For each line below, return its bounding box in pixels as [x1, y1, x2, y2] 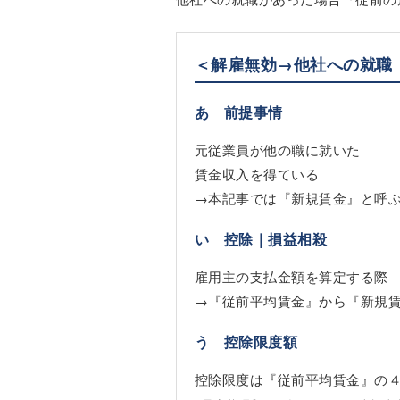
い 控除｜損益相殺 [195, 229, 328, 250]
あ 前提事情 [195, 102, 283, 123]
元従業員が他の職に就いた [195, 140, 361, 160]
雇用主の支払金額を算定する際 [195, 267, 388, 287]
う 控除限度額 [195, 331, 298, 353]
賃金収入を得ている [195, 164, 320, 184]
